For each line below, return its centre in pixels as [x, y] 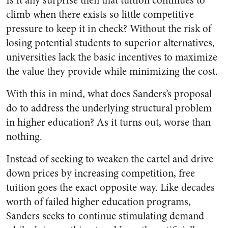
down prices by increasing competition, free [101, 173]
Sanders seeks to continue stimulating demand [105, 216]
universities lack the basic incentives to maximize [112, 57]
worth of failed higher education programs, [98, 202]
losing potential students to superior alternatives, [110, 43]
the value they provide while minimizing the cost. [112, 72]
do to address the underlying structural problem [109, 108]
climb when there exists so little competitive [100, 15]
